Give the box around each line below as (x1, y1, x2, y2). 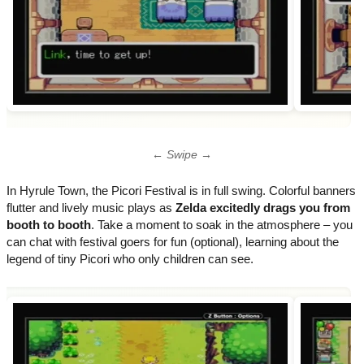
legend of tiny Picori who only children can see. (6, 251, 253, 266)
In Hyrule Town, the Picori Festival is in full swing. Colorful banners (6, 183, 356, 197)
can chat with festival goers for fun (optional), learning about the (6, 234, 339, 249)
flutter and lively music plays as (6, 200, 175, 214)
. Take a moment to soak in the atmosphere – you (91, 217, 353, 232)
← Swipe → (152, 149, 212, 162)
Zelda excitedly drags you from (175, 200, 350, 214)
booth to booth (6, 217, 91, 232)
